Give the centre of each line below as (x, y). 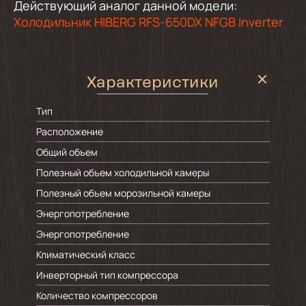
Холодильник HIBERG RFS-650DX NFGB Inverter (148, 22)
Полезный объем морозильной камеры (123, 193)
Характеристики (153, 84)
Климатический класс (85, 254)
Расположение (69, 131)
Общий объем (67, 152)
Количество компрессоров (97, 295)
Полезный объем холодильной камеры (122, 172)
